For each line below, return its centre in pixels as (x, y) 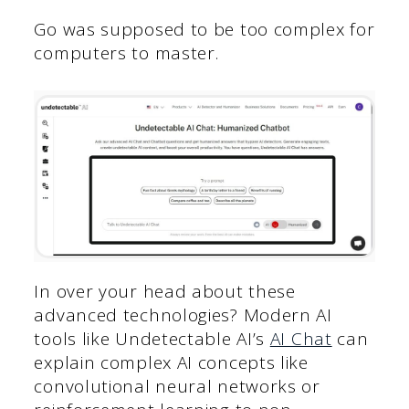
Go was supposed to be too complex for (204, 29)
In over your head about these (165, 292)
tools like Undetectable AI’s (152, 339)
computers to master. (126, 52)
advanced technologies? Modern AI (183, 315)
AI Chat (301, 339)
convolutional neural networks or (177, 387)
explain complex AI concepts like (171, 363)
